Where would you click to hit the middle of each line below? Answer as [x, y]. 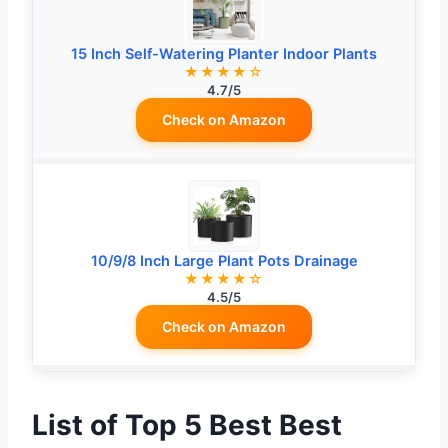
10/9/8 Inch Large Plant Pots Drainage [224, 261]
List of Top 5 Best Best [187, 425]
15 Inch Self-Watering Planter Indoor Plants [224, 54]
